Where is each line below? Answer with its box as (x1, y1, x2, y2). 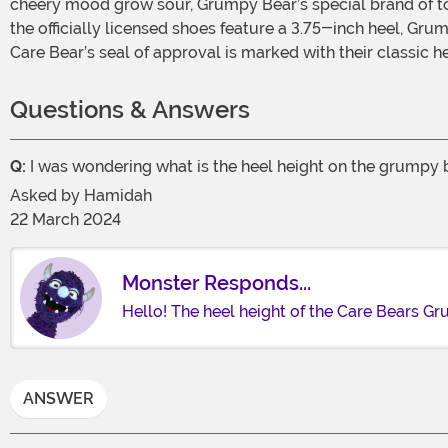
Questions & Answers (10, 94, 250, 124)
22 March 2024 (10, 209, 121, 229)
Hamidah (84, 185, 152, 205)
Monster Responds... (122, 271, 311, 296)
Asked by (10, 185, 84, 205)
